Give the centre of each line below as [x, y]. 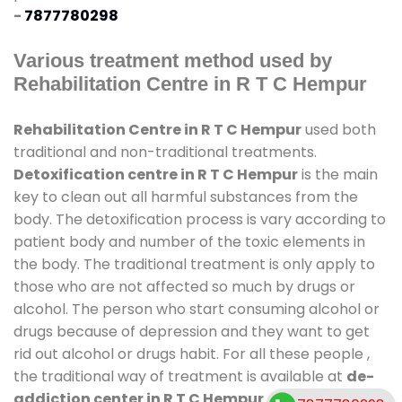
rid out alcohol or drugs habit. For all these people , [192, 354]
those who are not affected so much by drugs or [184, 286]
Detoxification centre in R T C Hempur [156, 174]
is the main [338, 174]
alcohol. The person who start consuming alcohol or [197, 309]
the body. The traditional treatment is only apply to [194, 264]
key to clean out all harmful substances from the [186, 197]
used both [339, 129]
